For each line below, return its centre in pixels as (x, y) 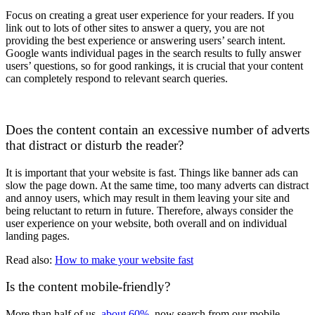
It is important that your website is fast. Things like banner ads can (152, 172)
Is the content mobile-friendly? (88, 287)
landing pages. (38, 236)
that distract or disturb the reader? (96, 145)
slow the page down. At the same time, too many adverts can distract (157, 185)
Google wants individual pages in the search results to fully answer (153, 53)
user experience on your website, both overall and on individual (146, 223)
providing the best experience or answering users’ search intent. (146, 41)
